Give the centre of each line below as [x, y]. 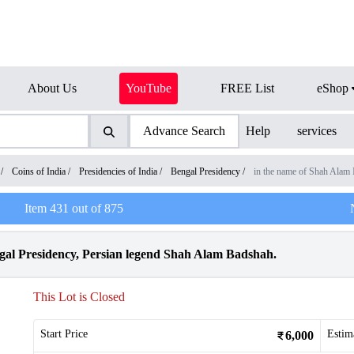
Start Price [64, 334]
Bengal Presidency [205, 171]
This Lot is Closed [79, 297]
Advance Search [184, 131]
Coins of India [39, 171]
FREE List [247, 88]
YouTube [149, 88]
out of [86, 208]
